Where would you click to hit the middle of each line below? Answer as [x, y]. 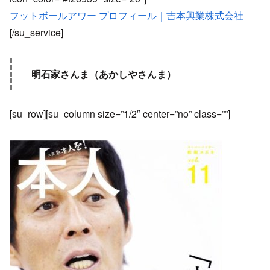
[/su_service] [36, 33]
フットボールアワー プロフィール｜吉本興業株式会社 [127, 16]
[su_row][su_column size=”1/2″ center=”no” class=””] [120, 114]
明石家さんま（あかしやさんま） [104, 74]
